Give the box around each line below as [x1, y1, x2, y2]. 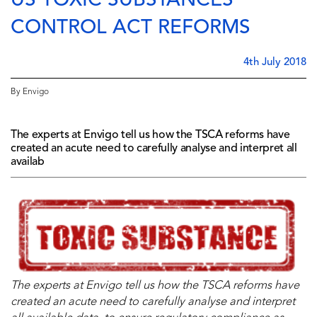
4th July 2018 [243, 57, 306, 68]
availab [11, 156, 45, 168]
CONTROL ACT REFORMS [11, 18, 250, 38]
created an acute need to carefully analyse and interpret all [11, 142, 297, 154]
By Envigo [11, 87, 49, 96]
